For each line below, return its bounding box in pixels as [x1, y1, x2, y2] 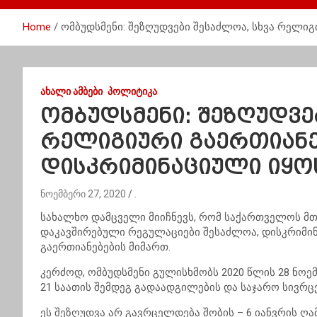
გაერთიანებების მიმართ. [40, 241, 171, 253]
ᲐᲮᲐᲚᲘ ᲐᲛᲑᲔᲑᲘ [40, 86, 103, 97]
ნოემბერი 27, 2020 [40, 188, 126, 200]
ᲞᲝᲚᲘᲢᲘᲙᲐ [108, 86, 157, 97]
